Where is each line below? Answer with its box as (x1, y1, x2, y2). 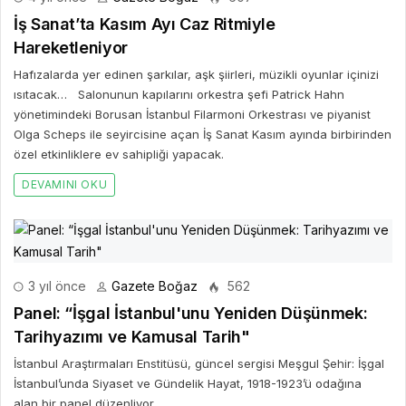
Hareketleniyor (14, 38, 128, 57)
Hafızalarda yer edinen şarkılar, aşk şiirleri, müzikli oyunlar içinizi (14, 67, 379, 82)
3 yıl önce (24, 278, 86, 294)
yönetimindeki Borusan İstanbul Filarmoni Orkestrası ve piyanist (14, 107, 371, 121)
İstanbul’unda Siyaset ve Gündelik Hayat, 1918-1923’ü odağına (14, 376, 362, 391)
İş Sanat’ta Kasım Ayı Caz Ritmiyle (14, 14, 275, 34)
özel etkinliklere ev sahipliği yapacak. (14, 147, 224, 161)
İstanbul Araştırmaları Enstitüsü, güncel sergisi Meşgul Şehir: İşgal (14, 356, 384, 371)
